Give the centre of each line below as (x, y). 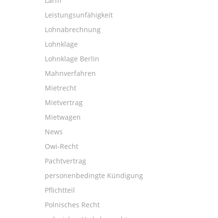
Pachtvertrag (65, 161)
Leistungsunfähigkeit (79, 15)
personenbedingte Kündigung (94, 175)
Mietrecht (61, 88)
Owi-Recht (62, 146)
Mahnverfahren (70, 73)
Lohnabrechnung (73, 29)
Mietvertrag (64, 102)
